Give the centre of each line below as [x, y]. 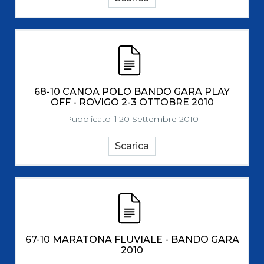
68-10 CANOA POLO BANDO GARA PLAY [132, 92]
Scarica [132, 146]
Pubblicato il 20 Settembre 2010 [132, 119]
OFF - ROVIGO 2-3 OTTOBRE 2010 [132, 102]
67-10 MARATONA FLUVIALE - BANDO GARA [132, 240]
